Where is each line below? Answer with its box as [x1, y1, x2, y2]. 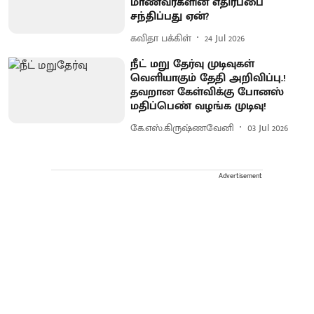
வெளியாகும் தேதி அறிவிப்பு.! [130, 69, 287, 88]
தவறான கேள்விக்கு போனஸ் [130, 83, 285, 102]
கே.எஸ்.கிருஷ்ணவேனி [130, 119, 235, 136]
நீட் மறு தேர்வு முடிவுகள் [130, 55, 255, 74]
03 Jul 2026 [247, 119, 289, 136]
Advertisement [219, 170, 262, 182]
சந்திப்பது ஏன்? [130, 7, 210, 27]
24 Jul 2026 [205, 29, 245, 46]
